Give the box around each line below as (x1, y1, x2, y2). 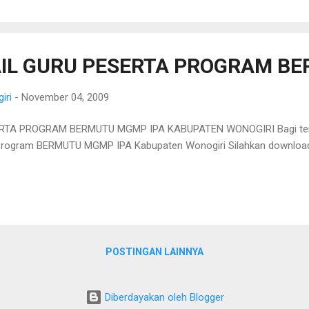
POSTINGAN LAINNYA (106, 246, 203, 257)
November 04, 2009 (21, 90, 109, 103)
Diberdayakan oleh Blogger (101, 291, 224, 304)
